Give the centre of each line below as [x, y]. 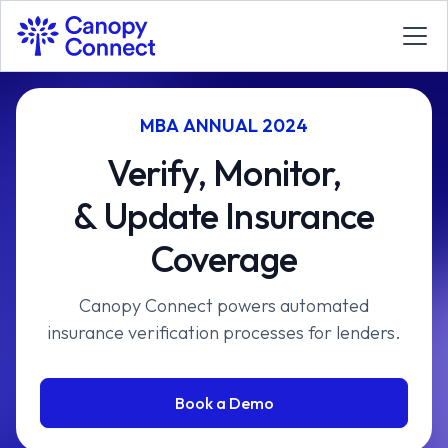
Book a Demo [224, 403]
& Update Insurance [224, 215]
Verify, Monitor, [224, 172]
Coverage [224, 258]
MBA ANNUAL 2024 [224, 125]
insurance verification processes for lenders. [224, 332]
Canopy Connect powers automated [224, 305]
